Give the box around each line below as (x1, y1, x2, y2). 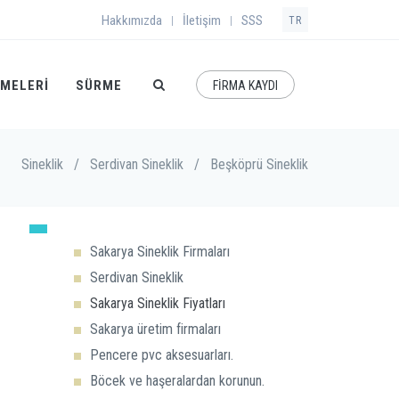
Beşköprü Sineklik (210, 156, 308, 173)
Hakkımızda (102, 12, 162, 28)
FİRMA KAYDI (213, 78, 278, 93)
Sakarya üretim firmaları (89, 321, 221, 338)
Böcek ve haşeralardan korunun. (89, 372, 265, 389)
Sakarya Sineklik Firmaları (89, 243, 230, 260)
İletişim (183, 12, 221, 28)
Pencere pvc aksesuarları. (89, 346, 233, 363)
